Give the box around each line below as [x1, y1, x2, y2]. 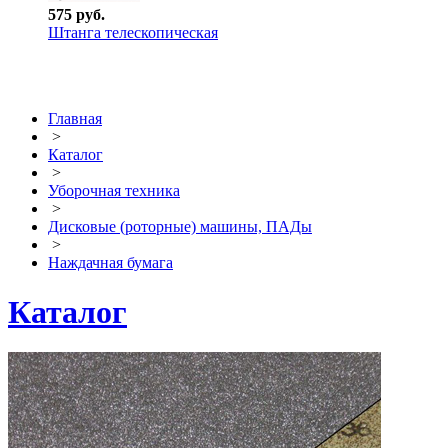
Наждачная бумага [48, 254, 173, 272]
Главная [48, 110, 102, 128]
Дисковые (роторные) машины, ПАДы [48, 218, 312, 236]
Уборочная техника [48, 182, 180, 200]
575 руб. [48, 6, 105, 24]
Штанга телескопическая [48, 24, 218, 42]
